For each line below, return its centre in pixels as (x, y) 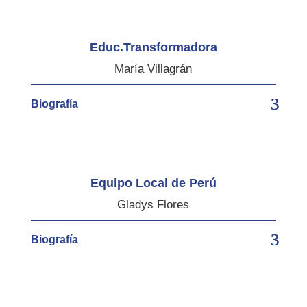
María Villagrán (153, 69)
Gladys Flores (153, 204)
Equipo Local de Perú (153, 183)
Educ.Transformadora (153, 47)
